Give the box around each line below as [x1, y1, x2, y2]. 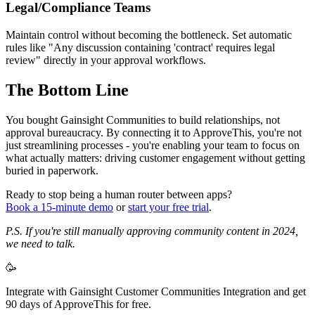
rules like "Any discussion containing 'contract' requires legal [6, 41, 275, 54]
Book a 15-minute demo [6, 200, 113, 213]
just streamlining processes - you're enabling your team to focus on [6, 139, 300, 151]
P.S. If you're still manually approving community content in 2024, [6, 224, 298, 237]
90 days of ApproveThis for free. [6, 297, 151, 310]
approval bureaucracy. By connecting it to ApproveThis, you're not [6, 126, 302, 139]
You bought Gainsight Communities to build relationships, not [6, 113, 280, 126]
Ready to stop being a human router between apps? [6, 188, 232, 200]
